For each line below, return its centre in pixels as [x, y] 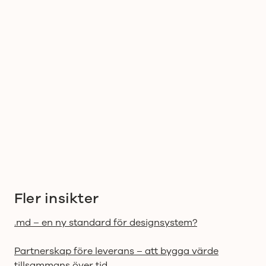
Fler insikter [57, 198]
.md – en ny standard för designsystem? [106, 222]
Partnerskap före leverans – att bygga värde [116, 251]
